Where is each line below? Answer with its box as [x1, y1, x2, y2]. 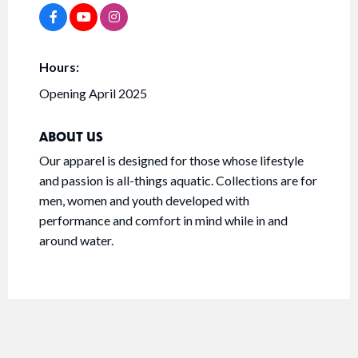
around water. [39, 233, 113, 249]
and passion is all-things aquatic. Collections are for [39, 173, 317, 189]
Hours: [39, 59, 79, 75]
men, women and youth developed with [39, 193, 249, 209]
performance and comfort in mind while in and [39, 213, 288, 229]
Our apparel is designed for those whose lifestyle [39, 153, 304, 169]
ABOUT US [39, 128, 103, 145]
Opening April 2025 [39, 86, 147, 101]
